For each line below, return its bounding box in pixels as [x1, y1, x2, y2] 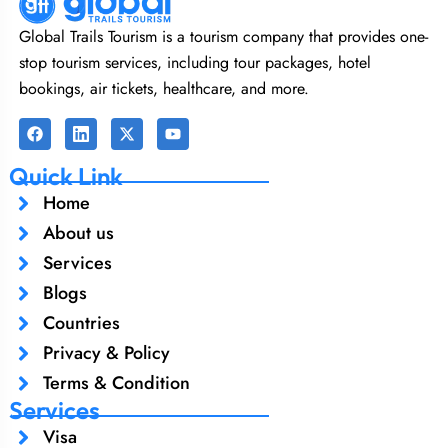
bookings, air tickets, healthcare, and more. [18, 77, 309, 101]
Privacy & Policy [42, 340, 170, 367]
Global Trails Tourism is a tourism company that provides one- [18, 25, 428, 49]
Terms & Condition [42, 370, 190, 397]
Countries [42, 310, 120, 337]
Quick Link [8, 161, 123, 192]
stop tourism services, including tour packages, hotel [18, 51, 371, 75]
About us [42, 220, 114, 247]
